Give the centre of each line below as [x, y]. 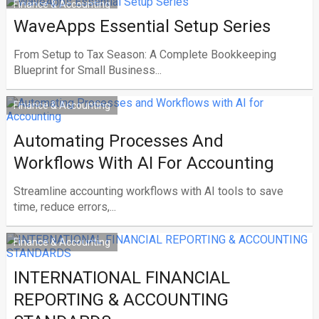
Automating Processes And [118, 141]
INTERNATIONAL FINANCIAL [121, 278]
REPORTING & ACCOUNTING [121, 300]
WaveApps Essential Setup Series [142, 26]
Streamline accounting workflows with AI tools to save [148, 191]
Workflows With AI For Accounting [143, 163]
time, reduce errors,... [64, 207]
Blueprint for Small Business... [87, 70]
